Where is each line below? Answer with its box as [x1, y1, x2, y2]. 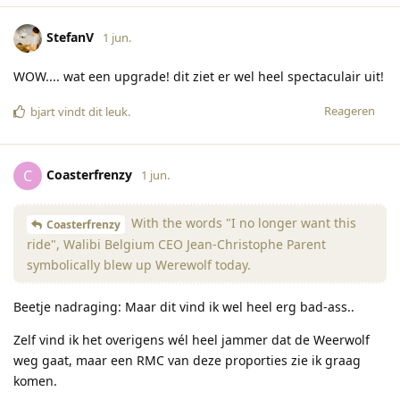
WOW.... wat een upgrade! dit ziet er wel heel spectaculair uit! [13, 68, 384, 86]
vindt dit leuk [55, 104, 128, 121]
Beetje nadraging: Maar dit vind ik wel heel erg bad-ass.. [13, 297, 354, 315]
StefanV [46, 29, 94, 46]
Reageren [324, 103, 375, 120]
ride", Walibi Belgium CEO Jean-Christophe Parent [27, 235, 326, 253]
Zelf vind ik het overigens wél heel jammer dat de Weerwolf [13, 330, 370, 348]
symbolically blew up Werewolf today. [27, 255, 251, 273]
